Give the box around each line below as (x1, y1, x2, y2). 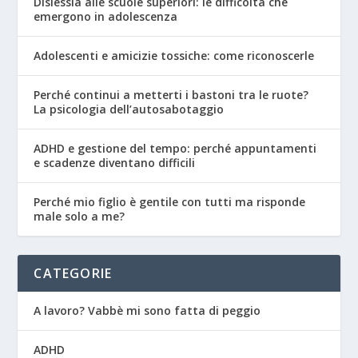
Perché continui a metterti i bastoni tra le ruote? (34, 87, 309, 103)
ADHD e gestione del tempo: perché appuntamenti (34, 141, 317, 157)
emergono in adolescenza (34, 9, 178, 25)
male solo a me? (34, 209, 125, 225)
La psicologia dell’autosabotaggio (34, 101, 225, 117)
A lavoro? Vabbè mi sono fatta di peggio (34, 303, 261, 319)
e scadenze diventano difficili (34, 155, 196, 171)
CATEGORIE (34, 265, 113, 283)
